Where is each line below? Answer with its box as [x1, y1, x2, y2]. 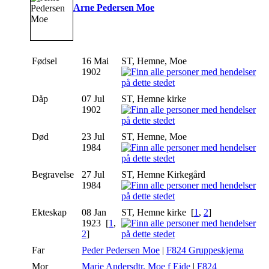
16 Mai [82, 56, 109, 67]
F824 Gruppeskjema [166, 245, 244, 256]
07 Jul [82, 94, 104, 104]
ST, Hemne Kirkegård [121, 169, 208, 180]
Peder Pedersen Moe [82, 245, 160, 256]
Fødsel [32, 56, 59, 67]
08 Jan [82, 207, 106, 218]
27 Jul [82, 169, 104, 180]
